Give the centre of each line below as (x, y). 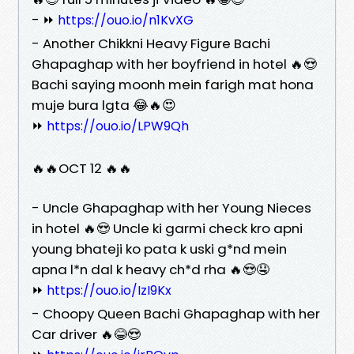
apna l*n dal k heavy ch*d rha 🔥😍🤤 (151, 269)
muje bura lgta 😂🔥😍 (104, 105)
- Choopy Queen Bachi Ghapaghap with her (176, 313)
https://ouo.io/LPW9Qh (118, 126)
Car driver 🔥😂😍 (86, 334)
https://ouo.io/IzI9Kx (109, 290)
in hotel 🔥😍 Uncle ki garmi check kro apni (167, 228)
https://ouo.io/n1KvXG (126, 20)
